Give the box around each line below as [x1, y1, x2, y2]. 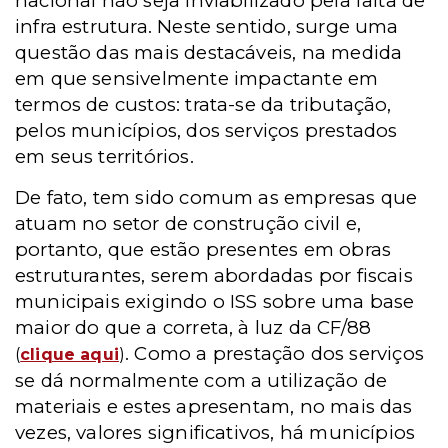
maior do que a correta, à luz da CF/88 [15, 316, 372, 339]
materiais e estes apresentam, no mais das [15, 395, 413, 418]
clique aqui [20, 345, 119, 364]
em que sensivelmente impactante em [15, 67, 379, 90]
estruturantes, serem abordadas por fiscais [15, 264, 413, 287]
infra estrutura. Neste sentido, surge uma [15, 15, 399, 38]
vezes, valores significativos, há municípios [15, 421, 416, 444]
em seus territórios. [15, 145, 194, 168]
